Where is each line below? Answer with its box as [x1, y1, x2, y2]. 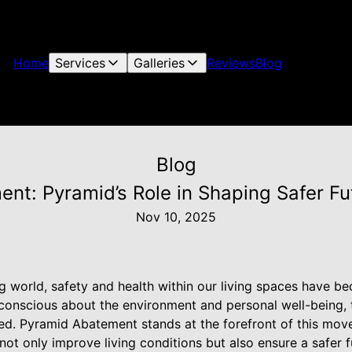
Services [54, 55, 105, 71]
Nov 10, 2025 [136, 209, 216, 225]
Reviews [206, 55, 255, 71]
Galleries [133, 55, 185, 71]
